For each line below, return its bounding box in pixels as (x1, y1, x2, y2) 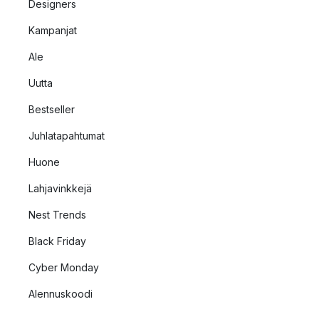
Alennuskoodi (28, 288, 93, 300)
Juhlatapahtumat (28, 130, 105, 142)
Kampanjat (28, 24, 77, 36)
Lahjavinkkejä (28, 182, 92, 194)
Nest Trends (28, 209, 86, 221)
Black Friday (28, 235, 86, 247)
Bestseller (28, 103, 75, 115)
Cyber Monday (28, 261, 99, 273)
